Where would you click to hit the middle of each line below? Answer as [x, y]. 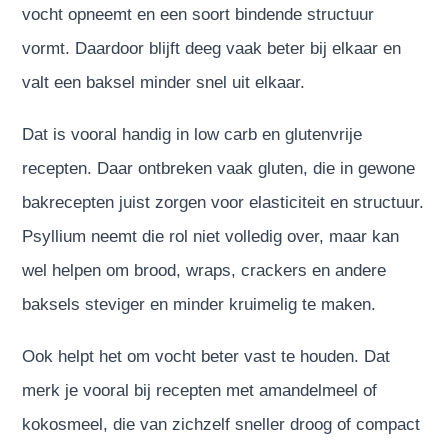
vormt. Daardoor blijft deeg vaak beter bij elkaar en [212, 48]
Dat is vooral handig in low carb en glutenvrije [192, 134]
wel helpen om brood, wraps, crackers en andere [204, 270]
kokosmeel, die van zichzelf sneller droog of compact [221, 424]
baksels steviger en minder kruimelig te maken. [199, 304]
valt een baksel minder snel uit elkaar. [164, 82]
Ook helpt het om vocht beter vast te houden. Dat [206, 356]
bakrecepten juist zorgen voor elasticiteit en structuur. [223, 202]
